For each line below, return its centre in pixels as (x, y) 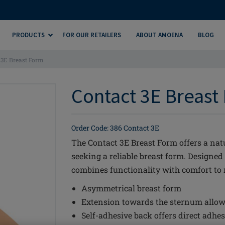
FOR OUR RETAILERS (91, 35)
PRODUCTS (28, 35)
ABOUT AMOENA (159, 35)
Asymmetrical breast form (131, 188)
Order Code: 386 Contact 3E (115, 128)
